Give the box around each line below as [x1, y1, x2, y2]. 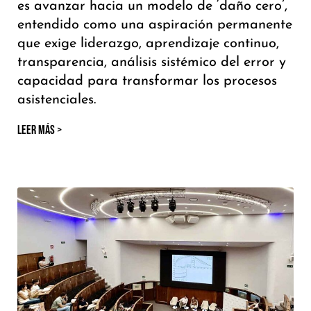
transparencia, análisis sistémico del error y [17, 56, 286, 70]
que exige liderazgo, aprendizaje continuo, [17, 37, 279, 51]
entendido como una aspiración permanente [17, 18, 292, 33]
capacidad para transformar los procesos [17, 74, 277, 89]
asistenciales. [17, 93, 96, 108]
